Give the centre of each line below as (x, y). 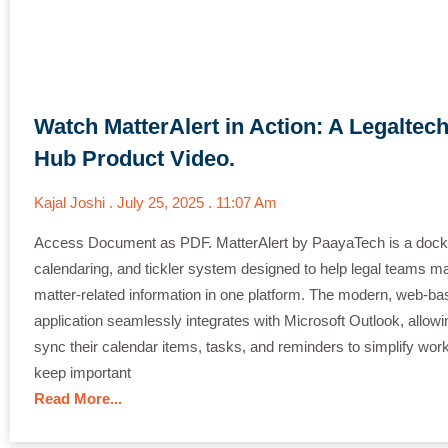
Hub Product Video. (134, 158)
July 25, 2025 (162, 202)
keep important (82, 372)
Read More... (78, 398)
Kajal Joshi (71, 202)
